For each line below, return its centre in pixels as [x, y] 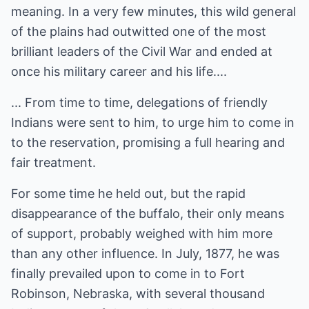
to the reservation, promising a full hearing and [148, 142]
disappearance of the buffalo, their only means [148, 213]
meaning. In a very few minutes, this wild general [153, 11]
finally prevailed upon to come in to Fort [128, 273]
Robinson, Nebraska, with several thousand [138, 293]
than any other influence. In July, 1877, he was [145, 253]
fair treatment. [53, 162]
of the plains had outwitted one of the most [139, 31]
